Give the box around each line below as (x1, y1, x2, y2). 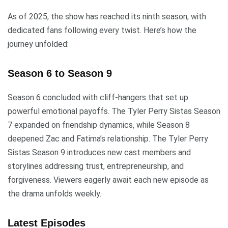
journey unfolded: (8, 39, 69, 49)
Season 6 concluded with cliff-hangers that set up (8, 93, 188, 103)
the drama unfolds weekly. (8, 189, 101, 199)
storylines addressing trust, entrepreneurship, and (8, 161, 184, 172)
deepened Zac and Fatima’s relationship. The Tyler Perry (8, 134, 208, 144)
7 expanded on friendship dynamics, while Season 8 (8, 120, 190, 130)
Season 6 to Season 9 (8, 68, 112, 79)
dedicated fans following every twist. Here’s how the (8, 25, 196, 36)
